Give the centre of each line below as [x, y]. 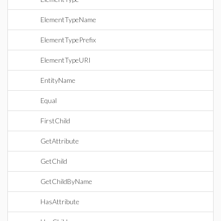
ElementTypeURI [66, 60]
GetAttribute [60, 141]
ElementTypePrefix [68, 40]
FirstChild [55, 121]
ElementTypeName [68, 19]
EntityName [58, 80]
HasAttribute [60, 202]
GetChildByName [66, 181]
